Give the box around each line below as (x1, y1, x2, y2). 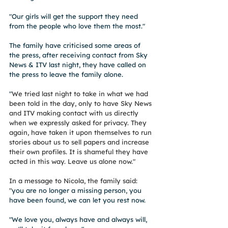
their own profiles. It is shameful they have (9, 147, 150, 156)
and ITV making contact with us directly (9, 108, 140, 117)
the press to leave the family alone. (9, 70, 125, 78)
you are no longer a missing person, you (12, 186, 144, 194)
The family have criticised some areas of (9, 41, 142, 49)
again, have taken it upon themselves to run (9, 128, 154, 136)
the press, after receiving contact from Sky (9, 50, 150, 59)
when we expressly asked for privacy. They (9, 118, 149, 127)
